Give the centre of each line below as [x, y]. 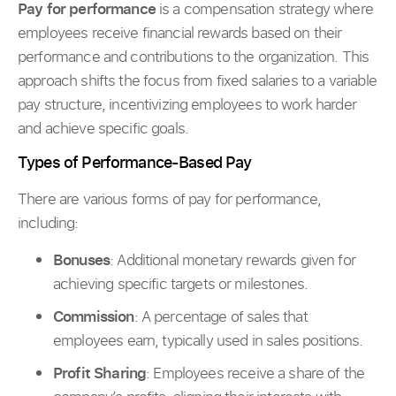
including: [48, 223]
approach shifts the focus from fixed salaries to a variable [197, 80]
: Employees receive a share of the [255, 372]
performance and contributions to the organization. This [194, 56]
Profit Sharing [100, 372]
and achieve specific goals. [103, 127]
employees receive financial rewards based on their [180, 32]
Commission [94, 316]
